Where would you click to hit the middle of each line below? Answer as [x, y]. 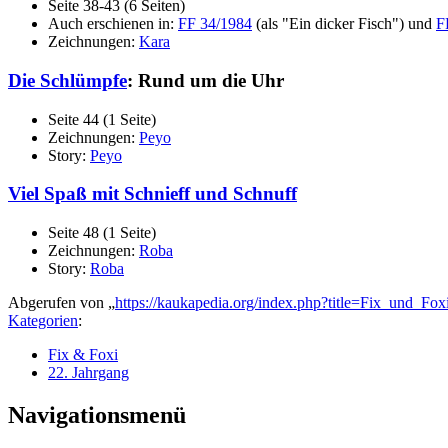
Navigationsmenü [97, 414]
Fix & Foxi [83, 354]
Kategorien [43, 320]
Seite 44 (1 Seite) [102, 119]
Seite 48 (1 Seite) [102, 232]
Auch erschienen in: [113, 24]
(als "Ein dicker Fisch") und [344, 24]
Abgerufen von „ [61, 302]
